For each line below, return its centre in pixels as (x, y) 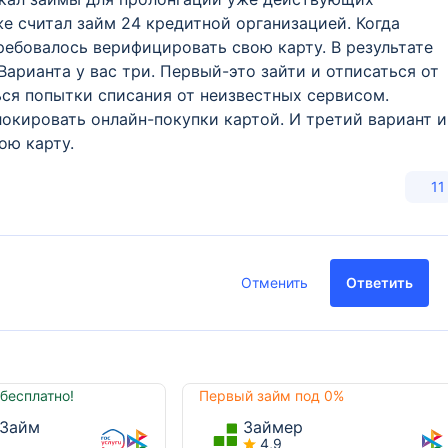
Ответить (380, 282)
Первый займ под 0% (272, 395)
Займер (273, 427)
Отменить (275, 282)
